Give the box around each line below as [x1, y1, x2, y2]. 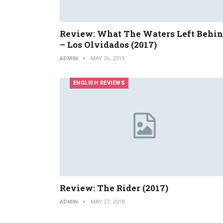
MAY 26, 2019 [90, 55, 124, 62]
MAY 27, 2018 [90, 199, 124, 206]
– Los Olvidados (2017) [59, 39, 157, 51]
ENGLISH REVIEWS [73, 80, 125, 87]
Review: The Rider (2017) [59, 182, 168, 194]
